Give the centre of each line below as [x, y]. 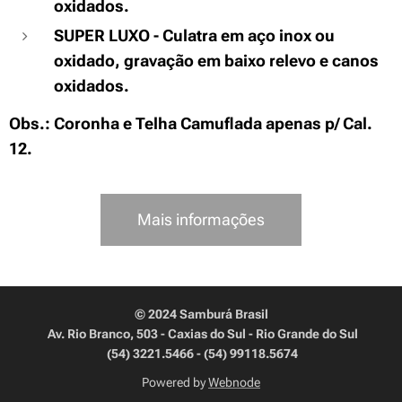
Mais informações [201, 219]
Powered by [175, 382]
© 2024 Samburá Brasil [201, 314]
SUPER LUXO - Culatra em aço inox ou [194, 35]
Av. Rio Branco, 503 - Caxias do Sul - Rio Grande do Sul [201, 334]
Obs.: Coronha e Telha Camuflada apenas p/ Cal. [191, 123]
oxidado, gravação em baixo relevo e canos [216, 61]
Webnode [234, 382]
